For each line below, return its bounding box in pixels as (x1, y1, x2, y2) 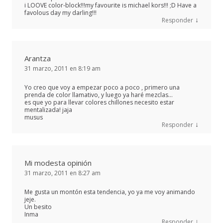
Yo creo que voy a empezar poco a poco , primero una (24, 83, 180, 92)
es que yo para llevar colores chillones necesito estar (24, 98, 174, 107)
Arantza (24, 53, 51, 63)
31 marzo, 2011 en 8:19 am (24, 64, 101, 73)
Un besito (24, 202, 52, 211)
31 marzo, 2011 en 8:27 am (24, 168, 101, 177)
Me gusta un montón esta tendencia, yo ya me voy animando (24, 187, 195, 196)
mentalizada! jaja (24, 105, 72, 114)
